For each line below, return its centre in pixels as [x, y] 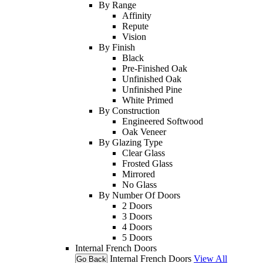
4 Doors [137, 227]
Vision [134, 36]
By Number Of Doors [139, 195]
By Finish [117, 47]
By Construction [129, 110]
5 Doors [137, 237]
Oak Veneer [144, 131]
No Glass [139, 184]
